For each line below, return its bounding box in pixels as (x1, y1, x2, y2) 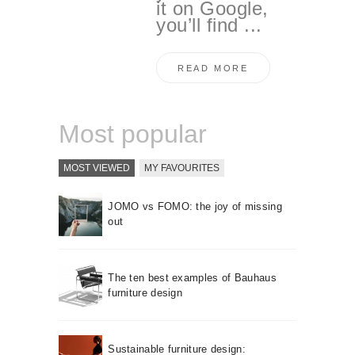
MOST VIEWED (63, 162, 130, 174)
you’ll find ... (156, 13, 262, 36)
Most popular (59, 120, 207, 149)
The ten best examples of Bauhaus (108, 272, 277, 284)
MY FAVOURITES (144, 162, 219, 174)
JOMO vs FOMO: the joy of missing (108, 200, 282, 213)
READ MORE (177, 63, 249, 73)
